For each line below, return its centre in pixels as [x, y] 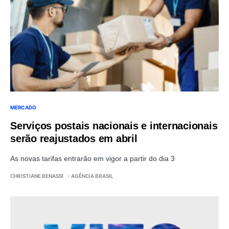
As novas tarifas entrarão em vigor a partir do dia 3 [93, 158]
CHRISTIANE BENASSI [37, 176]
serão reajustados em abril [74, 138]
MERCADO [23, 107]
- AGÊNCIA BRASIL [90, 176]
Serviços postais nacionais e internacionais [114, 125]
